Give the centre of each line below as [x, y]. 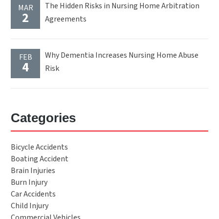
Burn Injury [29, 183]
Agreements [67, 19]
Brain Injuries [33, 171]
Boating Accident [40, 159]
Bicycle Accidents [40, 147]
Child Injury [30, 206]
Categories [44, 118]
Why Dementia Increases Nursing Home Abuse [122, 55]
